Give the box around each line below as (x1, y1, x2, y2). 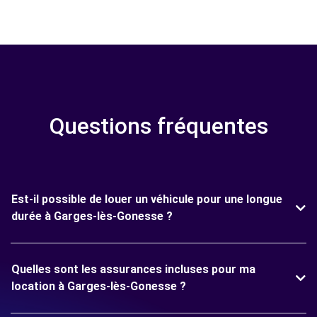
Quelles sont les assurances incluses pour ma (11, 263, 255, 276)
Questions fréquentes (49, 113, 268, 139)
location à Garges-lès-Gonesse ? (11, 279, 186, 293)
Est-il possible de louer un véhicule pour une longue (11, 192, 282, 206)
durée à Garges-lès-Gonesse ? (11, 209, 173, 223)
